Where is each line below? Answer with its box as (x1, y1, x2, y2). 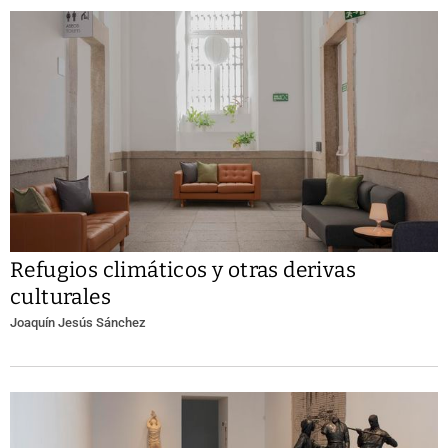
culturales (10, 284, 112, 311)
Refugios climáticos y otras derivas (10, 257, 356, 284)
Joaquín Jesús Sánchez (10, 315, 146, 331)
